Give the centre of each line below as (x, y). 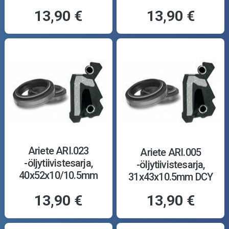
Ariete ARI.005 (171, 152)
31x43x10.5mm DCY (171, 177)
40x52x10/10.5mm (59, 175)
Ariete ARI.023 (58, 151)
